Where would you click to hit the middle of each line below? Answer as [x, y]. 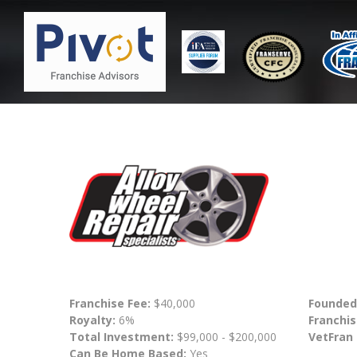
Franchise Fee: [112, 303]
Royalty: [92, 320]
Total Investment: [123, 336]
